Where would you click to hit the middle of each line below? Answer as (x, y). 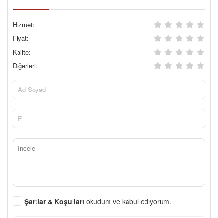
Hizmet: (24, 24)
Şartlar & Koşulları (55, 201)
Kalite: (22, 52)
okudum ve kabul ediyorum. (129, 201)
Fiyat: (21, 38)
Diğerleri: (25, 65)
